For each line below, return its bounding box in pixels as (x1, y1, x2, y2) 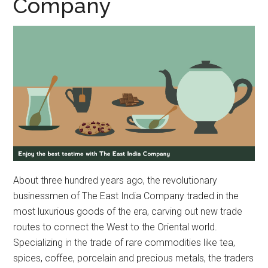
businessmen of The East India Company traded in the (13, 190, 239, 202)
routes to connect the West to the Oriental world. (13, 221, 218, 233)
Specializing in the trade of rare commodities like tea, (13, 236, 236, 248)
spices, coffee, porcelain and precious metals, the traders (13, 252, 254, 264)
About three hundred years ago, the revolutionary (13, 174, 218, 186)
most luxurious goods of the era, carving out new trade (13, 205, 243, 217)
